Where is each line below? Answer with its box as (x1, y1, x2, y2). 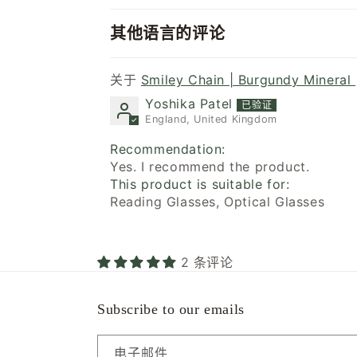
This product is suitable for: (110, 176, 290, 193)
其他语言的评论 (110, 24, 226, 42)
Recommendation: (110, 141, 226, 158)
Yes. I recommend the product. (110, 159, 310, 175)
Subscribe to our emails (97, 301, 245, 318)
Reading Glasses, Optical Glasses (110, 194, 325, 210)
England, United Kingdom (145, 113, 277, 126)
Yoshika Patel (145, 95, 233, 112)
